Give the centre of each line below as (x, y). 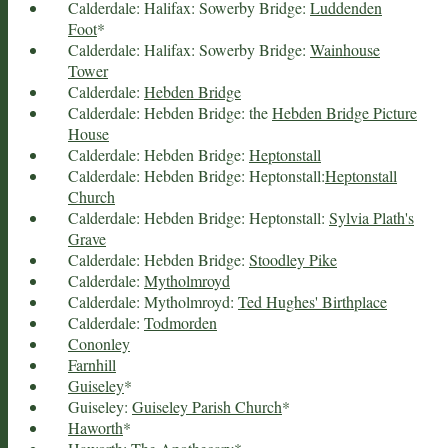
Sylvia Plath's (371, 217)
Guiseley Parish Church (207, 406)
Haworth (95, 427)
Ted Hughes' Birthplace (312, 301)
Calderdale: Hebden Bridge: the (170, 112)
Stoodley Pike (293, 259)
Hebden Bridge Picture (344, 112)
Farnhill (92, 364)
